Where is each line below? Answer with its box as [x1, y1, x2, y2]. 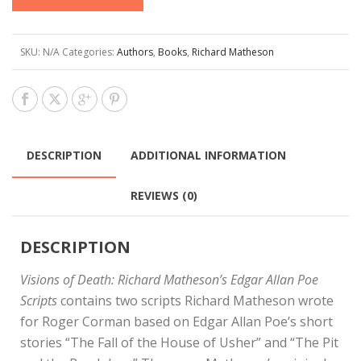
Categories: [62, 44, 117, 59]
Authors [117, 44, 153, 59]
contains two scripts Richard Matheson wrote [57, 291, 334, 309]
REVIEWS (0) [131, 187, 197, 203]
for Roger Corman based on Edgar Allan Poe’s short [20, 312, 333, 330]
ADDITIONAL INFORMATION [131, 147, 286, 163]
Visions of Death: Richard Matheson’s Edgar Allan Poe [20, 270, 318, 288]
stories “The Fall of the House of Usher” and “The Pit [20, 333, 338, 351]
